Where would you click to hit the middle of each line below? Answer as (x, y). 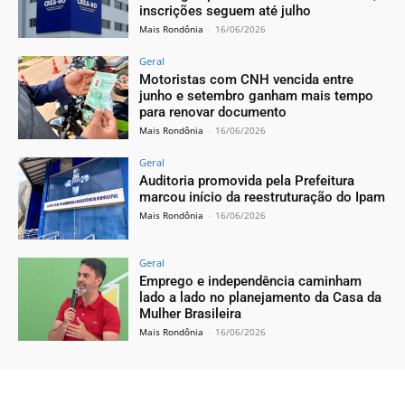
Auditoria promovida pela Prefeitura (247, 180)
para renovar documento (213, 112)
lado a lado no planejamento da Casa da (261, 298)
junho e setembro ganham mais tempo (257, 95)
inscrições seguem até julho (226, 11)
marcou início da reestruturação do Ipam (263, 197)
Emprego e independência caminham (251, 282)
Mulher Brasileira (191, 314)
